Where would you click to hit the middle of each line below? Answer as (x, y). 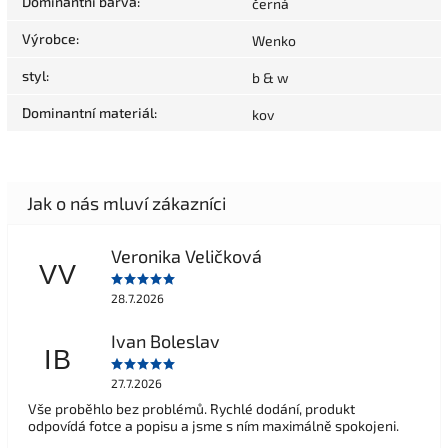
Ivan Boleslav (165, 340)
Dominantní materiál (88, 113)
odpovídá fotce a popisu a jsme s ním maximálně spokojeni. (213, 426)
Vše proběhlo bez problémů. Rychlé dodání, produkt (191, 409)
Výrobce (49, 39)
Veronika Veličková (186, 255)
